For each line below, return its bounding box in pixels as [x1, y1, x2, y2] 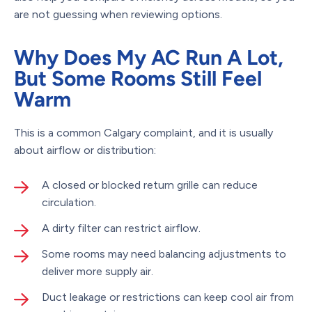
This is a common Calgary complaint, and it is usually [14, 125, 273, 139]
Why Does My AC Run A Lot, [14, 44, 283, 70]
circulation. [42, 195, 96, 209]
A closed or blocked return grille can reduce [42, 178, 258, 192]
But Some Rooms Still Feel [14, 65, 262, 91]
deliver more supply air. [42, 264, 153, 278]
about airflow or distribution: [14, 143, 156, 157]
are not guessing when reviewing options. [14, 7, 222, 21]
